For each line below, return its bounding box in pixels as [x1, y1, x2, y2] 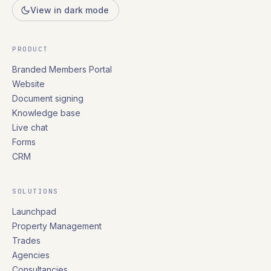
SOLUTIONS [12, 187, 59, 195]
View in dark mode [30, 5, 109, 15]
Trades [12, 235, 41, 246]
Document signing [12, 93, 83, 103]
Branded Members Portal [12, 64, 112, 74]
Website [12, 79, 45, 89]
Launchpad [12, 206, 56, 217]
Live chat [12, 122, 48, 132]
